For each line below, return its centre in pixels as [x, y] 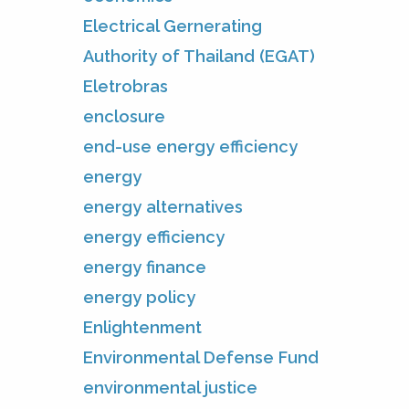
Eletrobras [126, 86]
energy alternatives [163, 206]
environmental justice [170, 387]
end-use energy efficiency [190, 146]
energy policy [139, 297]
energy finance [145, 267]
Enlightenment [142, 327]
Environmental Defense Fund [201, 357]
